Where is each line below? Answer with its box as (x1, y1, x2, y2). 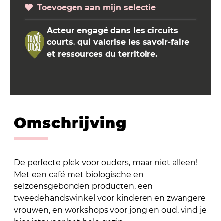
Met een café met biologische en (13, 169, 144, 179)
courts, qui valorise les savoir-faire (47, 37, 189, 47)
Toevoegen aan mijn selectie (33, 2, 156, 12)
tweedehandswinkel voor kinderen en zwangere (13, 193, 206, 203)
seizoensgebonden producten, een (13, 181, 153, 191)
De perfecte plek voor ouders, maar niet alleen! (13, 157, 198, 167)
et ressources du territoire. (47, 49, 157, 59)
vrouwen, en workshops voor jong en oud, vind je (13, 205, 207, 215)
